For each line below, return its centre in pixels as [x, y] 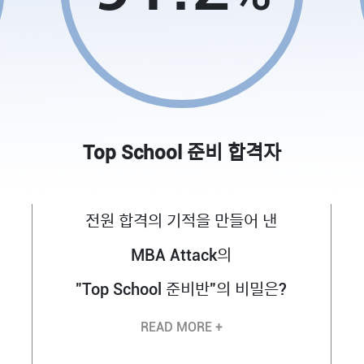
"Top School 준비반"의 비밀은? [182, 289]
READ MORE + [181, 327]
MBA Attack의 [182, 255]
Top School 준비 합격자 [182, 153]
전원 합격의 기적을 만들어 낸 [182, 221]
